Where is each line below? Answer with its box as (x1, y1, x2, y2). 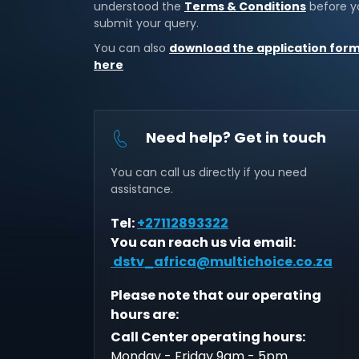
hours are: (111, 305, 179, 324)
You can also (94, 40, 169, 56)
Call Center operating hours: (111, 328, 305, 346)
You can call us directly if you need (111, 164, 307, 180)
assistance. (111, 181, 173, 197)
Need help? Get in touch (143, 127, 326, 147)
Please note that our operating (111, 286, 321, 305)
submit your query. (94, 15, 199, 31)
